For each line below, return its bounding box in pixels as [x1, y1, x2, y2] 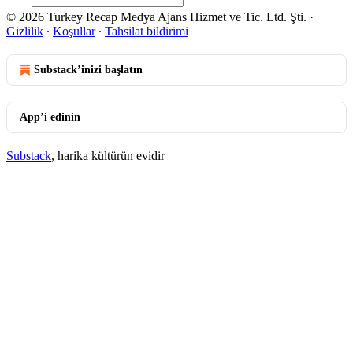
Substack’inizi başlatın [34, 64, 143, 76]
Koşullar [53, 24, 95, 38]
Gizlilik [6, 24, 43, 38]
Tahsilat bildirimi [105, 24, 188, 38]
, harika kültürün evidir [51, 149, 165, 162]
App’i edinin [20, 111, 80, 123]
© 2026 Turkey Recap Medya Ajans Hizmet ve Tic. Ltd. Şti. [6, 10, 307, 24]
